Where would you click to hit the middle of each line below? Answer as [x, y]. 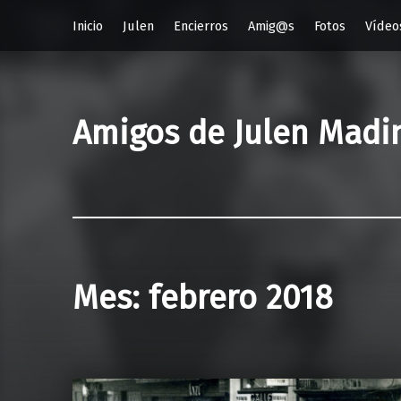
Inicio [87, 26]
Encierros [200, 26]
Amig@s [271, 26]
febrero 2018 [240, 299]
